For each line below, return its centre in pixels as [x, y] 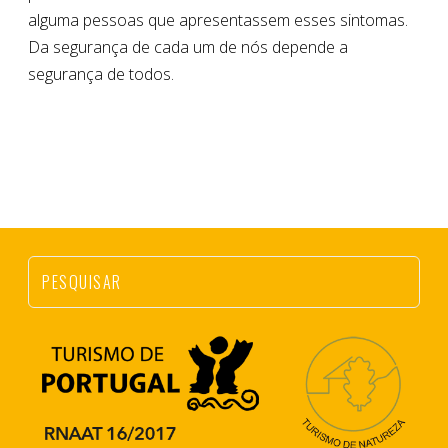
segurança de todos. [101, 73]
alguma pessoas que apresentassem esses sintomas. [218, 19]
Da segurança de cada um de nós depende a [188, 46]
